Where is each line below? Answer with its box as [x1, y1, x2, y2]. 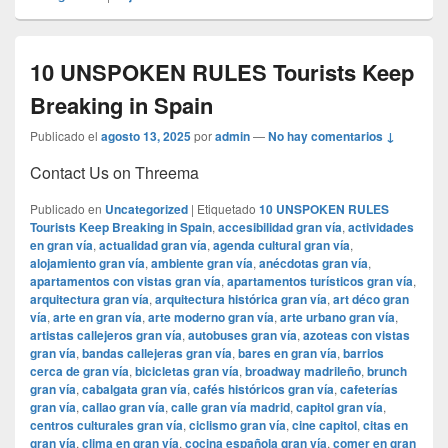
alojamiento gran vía [30, 254, 145, 273]
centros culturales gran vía [30, 416, 183, 435]
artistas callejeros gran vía [30, 326, 182, 345]
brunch [367, 362, 407, 381]
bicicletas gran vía [135, 362, 239, 381]
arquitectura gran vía [30, 290, 149, 309]
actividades [348, 218, 414, 237]
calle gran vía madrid [171, 398, 290, 417]
